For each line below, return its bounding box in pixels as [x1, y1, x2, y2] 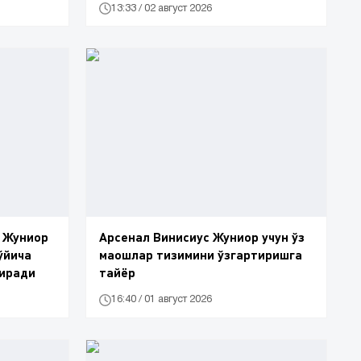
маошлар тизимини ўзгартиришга [99, 246, 302, 262]
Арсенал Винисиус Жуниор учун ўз [99, 228, 305, 244]
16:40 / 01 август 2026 [111, 295, 212, 305]
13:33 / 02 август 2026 [111, 3, 212, 13]
